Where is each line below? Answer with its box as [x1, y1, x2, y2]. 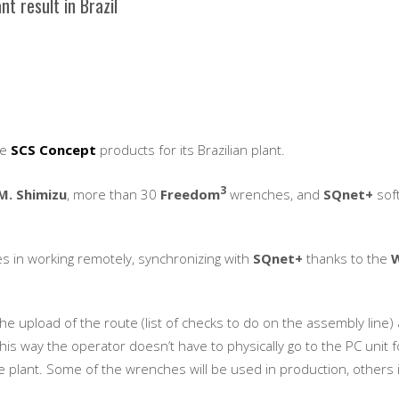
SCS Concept [11, 141, 96, 159]
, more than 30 [67, 185, 160, 203]
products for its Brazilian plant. [96, 141, 285, 159]
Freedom [160, 185, 220, 203]
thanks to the [303, 249, 391, 267]
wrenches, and [226, 185, 323, 203]
